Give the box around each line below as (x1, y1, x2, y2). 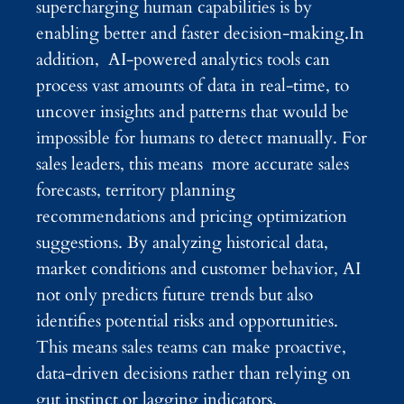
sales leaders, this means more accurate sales (36, 152, 349, 177)
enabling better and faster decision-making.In (36, 22, 364, 46)
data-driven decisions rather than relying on (36, 362, 351, 386)
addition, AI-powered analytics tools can (36, 48, 330, 72)
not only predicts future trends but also (36, 283, 313, 308)
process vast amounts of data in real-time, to (36, 74, 349, 98)
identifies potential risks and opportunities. (36, 309, 338, 334)
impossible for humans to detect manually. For (36, 126, 367, 151)
